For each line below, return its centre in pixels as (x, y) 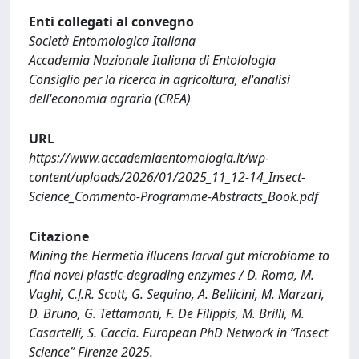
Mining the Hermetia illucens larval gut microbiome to (179, 256)
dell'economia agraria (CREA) (110, 99)
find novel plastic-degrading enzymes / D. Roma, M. (171, 275)
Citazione (59, 236)
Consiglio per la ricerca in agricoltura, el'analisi (159, 79)
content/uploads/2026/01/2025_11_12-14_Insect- (167, 177)
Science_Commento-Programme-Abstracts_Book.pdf (173, 196)
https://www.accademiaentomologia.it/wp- (149, 158)
